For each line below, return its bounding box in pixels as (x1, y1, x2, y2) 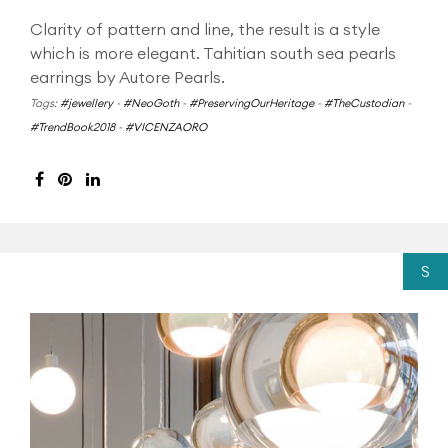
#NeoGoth (123, 96, 179, 110)
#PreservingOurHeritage (189, 96, 314, 110)
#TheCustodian (324, 96, 404, 110)
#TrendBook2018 (30, 120, 115, 134)
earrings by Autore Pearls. (30, 67, 225, 87)
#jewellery (60, 96, 113, 110)
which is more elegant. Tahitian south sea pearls (30, 43, 396, 63)
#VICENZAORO (125, 120, 207, 134)
